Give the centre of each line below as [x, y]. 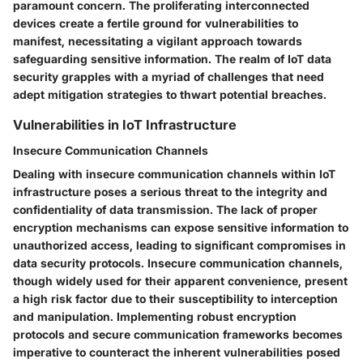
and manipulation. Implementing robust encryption [155, 317]
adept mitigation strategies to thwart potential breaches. [170, 94]
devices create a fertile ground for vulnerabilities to [156, 23]
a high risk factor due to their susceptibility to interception [175, 299]
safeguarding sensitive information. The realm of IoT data [172, 58]
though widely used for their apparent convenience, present [180, 281]
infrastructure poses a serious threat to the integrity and [170, 192]
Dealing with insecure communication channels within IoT [174, 174]
